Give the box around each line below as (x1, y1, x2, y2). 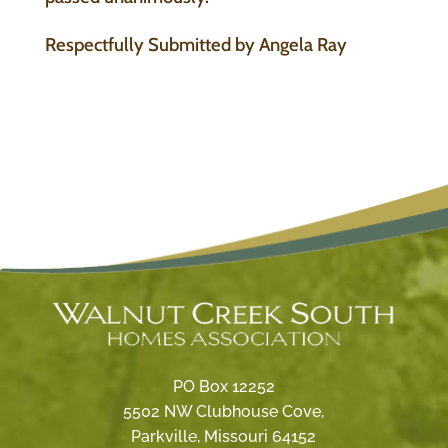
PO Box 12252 (172, 376, 275, 396)
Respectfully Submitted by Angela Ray (44, 32, 347, 56)
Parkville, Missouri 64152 (131, 426, 317, 446)
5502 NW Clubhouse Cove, (123, 401, 325, 421)
